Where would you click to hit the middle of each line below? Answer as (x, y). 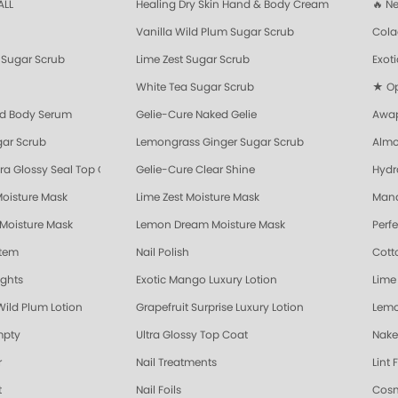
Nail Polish (163, 253)
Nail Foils (159, 390)
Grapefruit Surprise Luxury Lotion (220, 308)
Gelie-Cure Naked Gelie (196, 115)
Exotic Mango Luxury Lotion (207, 280)
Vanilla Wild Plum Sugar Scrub (215, 32)
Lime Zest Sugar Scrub (193, 60)
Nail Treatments (176, 363)
